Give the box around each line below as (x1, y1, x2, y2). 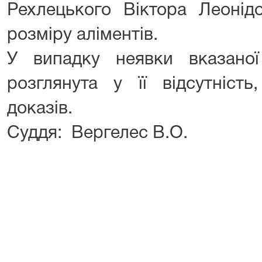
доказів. (7, 101, 73, 117)
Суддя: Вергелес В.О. (7, 126, 188, 142)
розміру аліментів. (7, 27, 158, 43)
